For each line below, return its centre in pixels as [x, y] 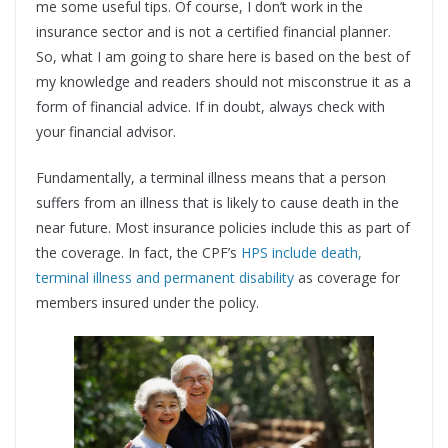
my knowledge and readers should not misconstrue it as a [223, 81]
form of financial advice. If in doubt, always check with [210, 106]
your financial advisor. [106, 131]
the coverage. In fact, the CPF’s [138, 252]
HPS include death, [301, 252]
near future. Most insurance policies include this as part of [223, 227]
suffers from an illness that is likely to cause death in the [217, 202]
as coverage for [347, 277]
